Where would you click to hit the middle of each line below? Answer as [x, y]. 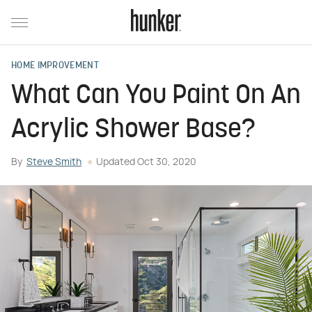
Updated [117, 162]
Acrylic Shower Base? [133, 131]
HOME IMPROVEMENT [55, 66]
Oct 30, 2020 [167, 162]
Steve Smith [54, 162]
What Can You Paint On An [156, 96]
